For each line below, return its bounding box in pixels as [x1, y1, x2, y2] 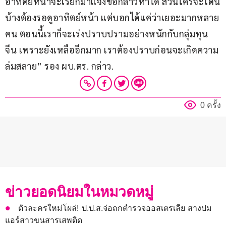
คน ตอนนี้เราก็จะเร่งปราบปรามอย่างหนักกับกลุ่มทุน [5, 27, 208, 39]
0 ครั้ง [200, 100, 221, 109]
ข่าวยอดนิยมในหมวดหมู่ [5, 184, 153, 200]
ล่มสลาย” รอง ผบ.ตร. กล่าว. [5, 60, 114, 72]
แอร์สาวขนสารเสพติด [5, 215, 82, 224]
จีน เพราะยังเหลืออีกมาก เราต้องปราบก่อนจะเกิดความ [5, 43, 218, 55]
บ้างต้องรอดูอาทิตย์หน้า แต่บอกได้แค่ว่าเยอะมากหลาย [5, 11, 219, 23]
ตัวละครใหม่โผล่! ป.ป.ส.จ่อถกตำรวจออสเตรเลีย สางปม [18, 203, 212, 212]
